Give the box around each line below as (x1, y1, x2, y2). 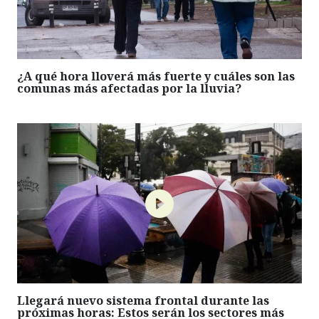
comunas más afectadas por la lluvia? (17, 80, 241, 97)
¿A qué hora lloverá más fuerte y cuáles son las (17, 68, 295, 85)
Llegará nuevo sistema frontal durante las (17, 293, 269, 309)
